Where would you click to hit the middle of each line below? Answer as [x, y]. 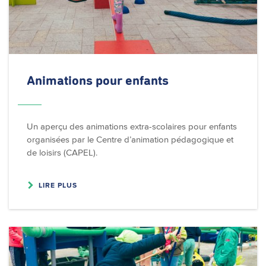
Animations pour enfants [98, 81]
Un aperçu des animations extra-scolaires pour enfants [132, 126]
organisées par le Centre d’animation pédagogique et [130, 139]
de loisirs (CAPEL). [62, 152]
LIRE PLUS [58, 185]
